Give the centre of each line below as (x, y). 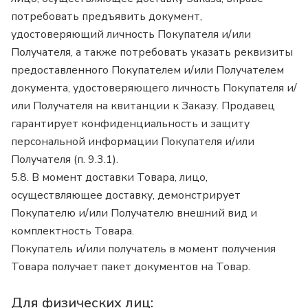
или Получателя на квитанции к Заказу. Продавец (143, 106)
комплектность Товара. (74, 231)
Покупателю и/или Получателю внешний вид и (134, 213)
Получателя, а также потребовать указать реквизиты (152, 52)
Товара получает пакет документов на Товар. (132, 266)
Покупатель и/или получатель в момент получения (143, 249)
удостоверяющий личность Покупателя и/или (131, 34)
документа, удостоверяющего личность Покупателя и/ (154, 88)
